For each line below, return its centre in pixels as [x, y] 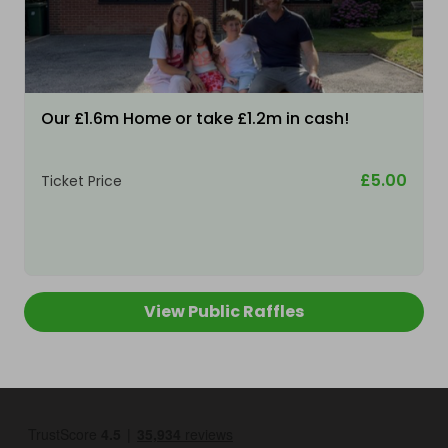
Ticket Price [81, 181]
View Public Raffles [224, 312]
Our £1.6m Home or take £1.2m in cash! [195, 119]
